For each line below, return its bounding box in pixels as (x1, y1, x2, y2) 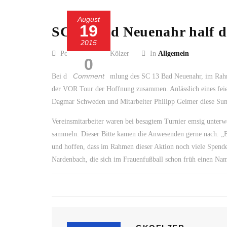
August (78, 15, 100, 23)
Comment (73, 72, 104, 80)
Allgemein (158, 50, 189, 57)
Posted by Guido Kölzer (58, 50, 129, 57)
